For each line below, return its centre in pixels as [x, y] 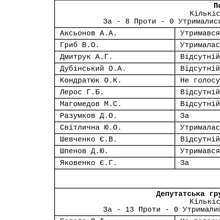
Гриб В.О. [80, 45]
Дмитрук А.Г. [86, 57]
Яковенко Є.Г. [89, 163]
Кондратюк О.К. [91, 81]
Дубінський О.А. [93, 69]
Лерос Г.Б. [82, 92]
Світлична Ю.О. [91, 128]
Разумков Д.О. [89, 116]
